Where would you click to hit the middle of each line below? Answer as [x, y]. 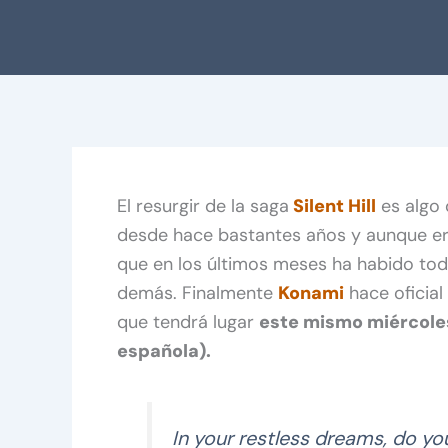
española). [164, 350]
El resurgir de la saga [203, 205]
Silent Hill [334, 205]
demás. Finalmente [197, 292]
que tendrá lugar [188, 321]
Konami [311, 292]
